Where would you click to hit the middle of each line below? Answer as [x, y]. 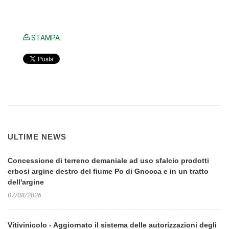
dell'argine [26, 182]
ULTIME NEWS [37, 137]
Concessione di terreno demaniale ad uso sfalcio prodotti [108, 161]
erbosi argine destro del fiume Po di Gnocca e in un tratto [108, 171]
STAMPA [45, 38]
